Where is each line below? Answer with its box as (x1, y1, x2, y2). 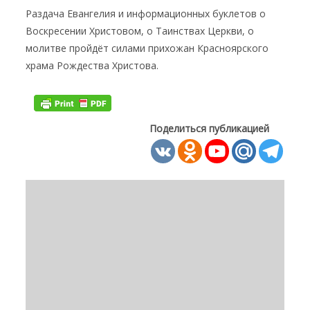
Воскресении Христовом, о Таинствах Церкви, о (26, 24, 255, 37)
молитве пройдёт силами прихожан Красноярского (26, 41, 269, 55)
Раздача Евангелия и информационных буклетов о (26, 6, 266, 20)
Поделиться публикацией (149, 122, 269, 136)
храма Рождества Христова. (26, 58, 162, 72)
